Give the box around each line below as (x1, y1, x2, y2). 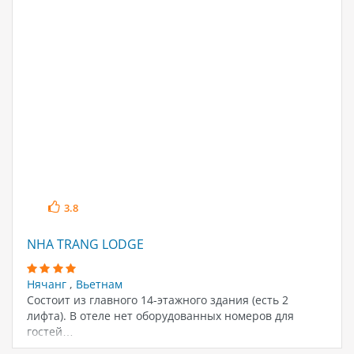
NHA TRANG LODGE (26, 235, 144, 254)
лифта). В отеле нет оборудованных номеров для (26, 307, 294, 323)
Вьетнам (75, 276, 122, 292)
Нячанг (26, 276, 70, 292)
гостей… (26, 323, 73, 339)
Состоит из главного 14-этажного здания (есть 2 (26, 292, 288, 307)
